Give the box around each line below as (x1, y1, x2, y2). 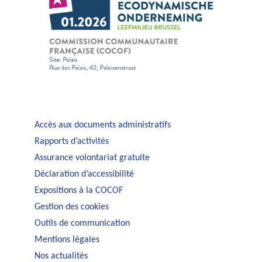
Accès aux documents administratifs (34, 120, 171, 130)
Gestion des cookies (34, 202, 109, 212)
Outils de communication (34, 218, 130, 228)
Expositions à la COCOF (34, 185, 123, 195)
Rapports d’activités (34, 136, 109, 146)
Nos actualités (34, 251, 88, 261)
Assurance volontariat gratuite (34, 153, 150, 163)
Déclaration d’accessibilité (34, 169, 134, 179)
